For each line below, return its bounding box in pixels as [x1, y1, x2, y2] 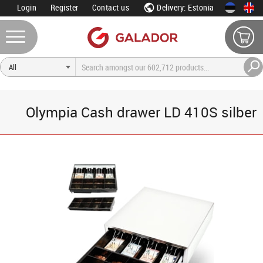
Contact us [92, 2, 129, 13]
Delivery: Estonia [154, 2, 214, 13]
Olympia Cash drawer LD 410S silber [25, 103, 257, 122]
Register [50, 2, 79, 13]
